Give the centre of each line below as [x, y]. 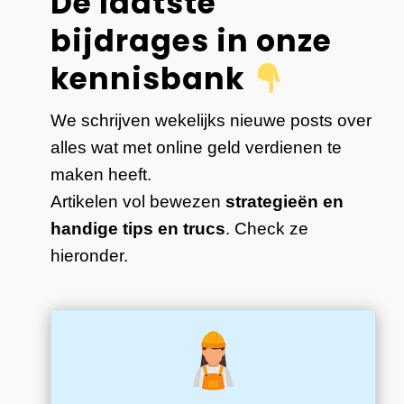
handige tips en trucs [138, 229]
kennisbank [151, 79]
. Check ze [267, 229]
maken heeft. [101, 175]
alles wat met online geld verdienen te [197, 148]
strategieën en [285, 202]
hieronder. [90, 256]
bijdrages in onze [192, 41]
